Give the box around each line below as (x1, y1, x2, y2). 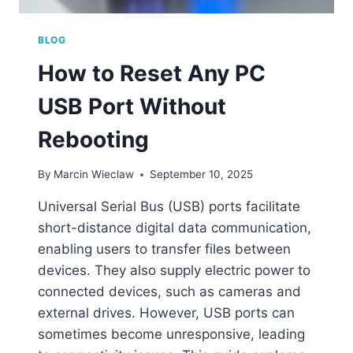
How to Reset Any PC (38, 59, 266, 87)
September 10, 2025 (150, 168, 254, 181)
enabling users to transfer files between (38, 241, 291, 258)
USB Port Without (38, 92, 226, 120)
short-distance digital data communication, (38, 220, 311, 236)
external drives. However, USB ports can (38, 305, 295, 321)
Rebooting (38, 125, 149, 153)
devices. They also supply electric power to (38, 262, 310, 279)
